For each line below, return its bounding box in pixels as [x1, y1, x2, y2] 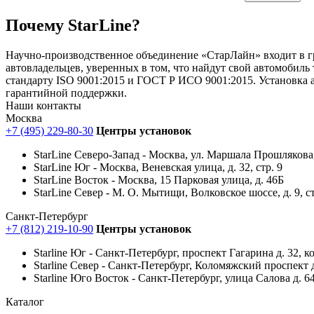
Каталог [6, 295, 44, 308]
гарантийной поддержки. [6, 86, 127, 99]
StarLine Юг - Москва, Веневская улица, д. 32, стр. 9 [34, 161, 282, 173]
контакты [34, 99, 81, 111]
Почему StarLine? [6, 15, 140, 34]
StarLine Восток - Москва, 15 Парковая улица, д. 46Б [34, 173, 284, 186]
